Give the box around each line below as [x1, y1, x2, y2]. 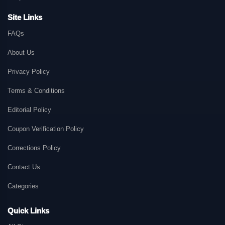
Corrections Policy [8, 144, 61, 152]
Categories [8, 182, 39, 190]
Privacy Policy [8, 68, 50, 75]
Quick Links [8, 206, 49, 215]
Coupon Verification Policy [8, 125, 84, 133]
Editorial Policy [8, 106, 51, 114]
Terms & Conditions [8, 87, 65, 94]
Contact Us [8, 163, 40, 171]
